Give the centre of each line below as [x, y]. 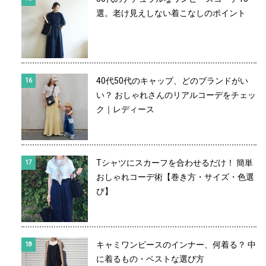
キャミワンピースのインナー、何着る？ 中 [176, 244]
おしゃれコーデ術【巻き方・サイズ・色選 [175, 177]
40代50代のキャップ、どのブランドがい [172, 80]
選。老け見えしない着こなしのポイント [171, 13]
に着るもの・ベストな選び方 [150, 259]
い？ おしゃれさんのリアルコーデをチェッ [176, 95]
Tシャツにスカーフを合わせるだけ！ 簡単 [175, 162]
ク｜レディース [125, 109]
